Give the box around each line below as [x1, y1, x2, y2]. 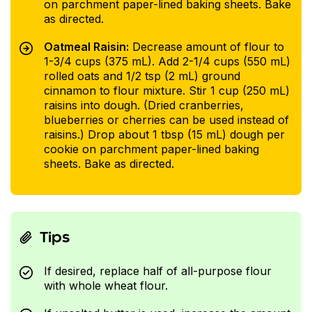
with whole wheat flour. [43, 279, 168, 293]
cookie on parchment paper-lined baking [43, 141, 259, 156]
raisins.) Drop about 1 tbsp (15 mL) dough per [43, 127, 285, 141]
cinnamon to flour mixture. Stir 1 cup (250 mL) [43, 83, 290, 97]
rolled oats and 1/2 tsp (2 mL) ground [43, 68, 240, 83]
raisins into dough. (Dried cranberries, [43, 97, 244, 112]
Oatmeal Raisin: [43, 39, 129, 54]
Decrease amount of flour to [128, 39, 284, 54]
